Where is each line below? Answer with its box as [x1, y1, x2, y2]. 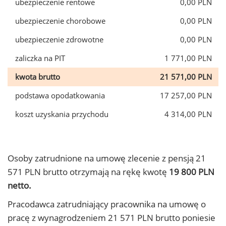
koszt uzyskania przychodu [15, 109, 108, 119]
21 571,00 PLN [160, 72, 212, 82]
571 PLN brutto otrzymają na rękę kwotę [8, 166, 169, 178]
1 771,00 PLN [164, 53, 212, 63]
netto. [8, 180, 31, 191]
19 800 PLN [169, 166, 214, 178]
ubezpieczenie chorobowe [15, 16, 105, 26]
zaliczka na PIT [15, 53, 65, 63]
